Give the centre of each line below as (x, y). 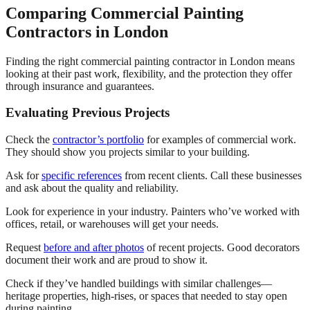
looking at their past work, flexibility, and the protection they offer (149, 73)
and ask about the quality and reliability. (92, 188)
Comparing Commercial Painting (125, 13)
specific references (82, 176)
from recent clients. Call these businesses (212, 176)
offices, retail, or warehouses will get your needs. (112, 224)
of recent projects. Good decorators (222, 248)
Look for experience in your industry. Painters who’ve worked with (153, 212)
